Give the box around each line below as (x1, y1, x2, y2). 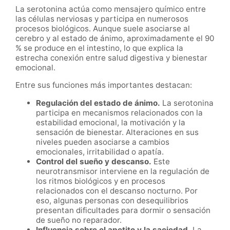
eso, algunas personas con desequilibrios (36, 195, 188, 205)
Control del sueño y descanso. (36, 156, 151, 166)
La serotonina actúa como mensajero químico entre (15, 4, 206, 14)
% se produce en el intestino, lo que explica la (15, 43, 183, 53)
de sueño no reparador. (36, 215, 122, 225)
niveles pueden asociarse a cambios (36, 137, 169, 147)
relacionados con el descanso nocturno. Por (36, 185, 198, 196)
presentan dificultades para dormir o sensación (36, 205, 210, 215)
